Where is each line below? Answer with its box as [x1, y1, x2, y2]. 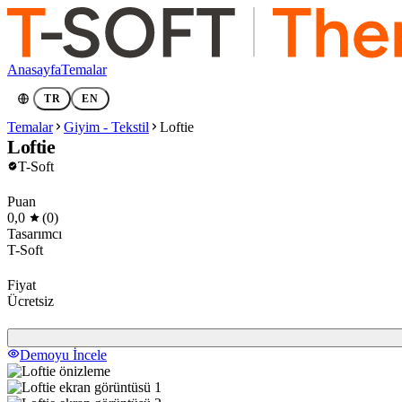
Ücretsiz [7, 293, 54, 309]
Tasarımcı [7, 226, 62, 241]
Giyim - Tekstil [64, 119, 149, 135]
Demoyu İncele [20, 347, 107, 363]
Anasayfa [7, 62, 61, 77]
